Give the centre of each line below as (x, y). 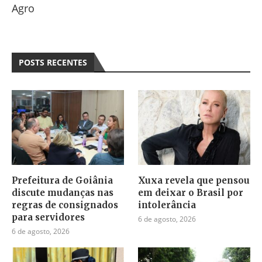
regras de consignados (65, 205)
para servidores (48, 217)
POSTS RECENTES (53, 62)
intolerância (167, 205)
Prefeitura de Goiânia (62, 180)
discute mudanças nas (63, 192)
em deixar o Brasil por (191, 192)
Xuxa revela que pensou (194, 180)
